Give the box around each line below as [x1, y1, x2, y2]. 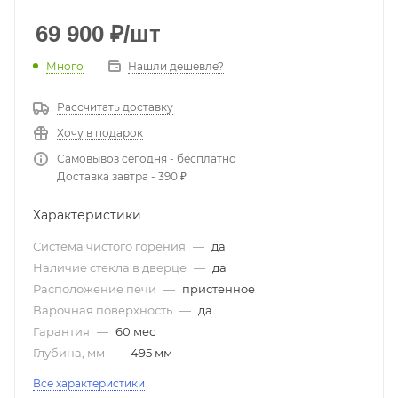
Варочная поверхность [33, 302, 175, 317]
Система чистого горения [33, 238, 188, 253]
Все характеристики [33, 376, 145, 390]
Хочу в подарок [57, 125, 143, 139]
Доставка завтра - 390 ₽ [57, 169, 187, 183]
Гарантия [33, 323, 92, 338]
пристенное [182, 281, 255, 296]
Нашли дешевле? [128, 59, 224, 73]
